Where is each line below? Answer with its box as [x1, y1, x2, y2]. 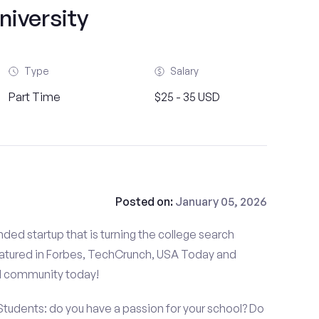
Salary [169, 65, 199, 77]
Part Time [9, 90, 61, 104]
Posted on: [115, 194, 175, 209]
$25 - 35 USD [154, 90, 220, 104]
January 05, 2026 [174, 194, 267, 209]
